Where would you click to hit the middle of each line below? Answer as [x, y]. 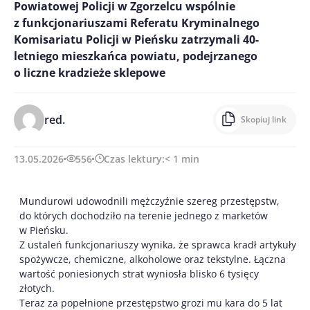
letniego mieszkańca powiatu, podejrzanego [136, 56]
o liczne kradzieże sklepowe [90, 72]
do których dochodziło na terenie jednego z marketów [144, 215]
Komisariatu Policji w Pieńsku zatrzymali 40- [136, 39]
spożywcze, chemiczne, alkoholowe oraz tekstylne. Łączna [153, 259]
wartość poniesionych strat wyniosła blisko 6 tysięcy [139, 273]
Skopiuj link [264, 119]
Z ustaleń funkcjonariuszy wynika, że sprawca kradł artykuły [158, 244]
